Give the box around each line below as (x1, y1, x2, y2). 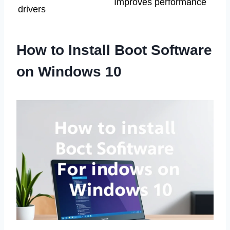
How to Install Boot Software (16, 42, 212, 58)
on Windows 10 (16, 63, 122, 80)
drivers (18, 4, 46, 14)
